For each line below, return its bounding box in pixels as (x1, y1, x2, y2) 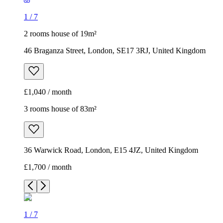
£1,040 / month (24, 88, 72, 97)
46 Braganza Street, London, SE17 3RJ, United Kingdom (24, 46, 206, 55)
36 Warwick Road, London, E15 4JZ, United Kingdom (24, 146, 198, 155)
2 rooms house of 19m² (24, 29, 97, 38)
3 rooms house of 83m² (24, 105, 97, 113)
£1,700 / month (24, 163, 72, 172)
